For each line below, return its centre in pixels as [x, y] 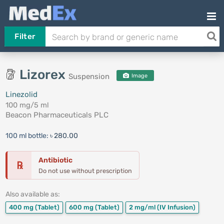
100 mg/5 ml [27, 105]
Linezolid [21, 94]
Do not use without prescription [85, 171]
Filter [25, 36]
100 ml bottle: [27, 136]
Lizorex [44, 75]
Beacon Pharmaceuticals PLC [57, 115]
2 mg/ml [143, 207]
